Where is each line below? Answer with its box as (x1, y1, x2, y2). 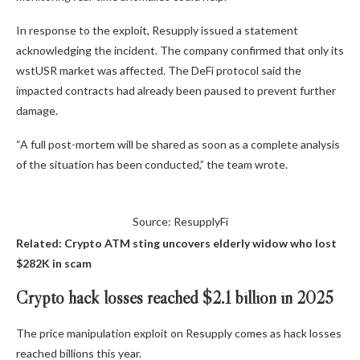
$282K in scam (16, 256, 92, 270)
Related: (16, 235, 64, 250)
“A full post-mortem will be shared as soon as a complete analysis (16, 137, 340, 151)
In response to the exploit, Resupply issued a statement (16, 22, 298, 37)
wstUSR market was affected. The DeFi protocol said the (16, 63, 301, 77)
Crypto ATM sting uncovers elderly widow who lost (64, 235, 337, 250)
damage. (16, 103, 60, 117)
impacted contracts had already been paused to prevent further (16, 83, 336, 97)
